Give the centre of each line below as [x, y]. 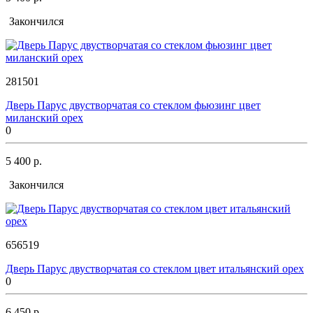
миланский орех [44, 117]
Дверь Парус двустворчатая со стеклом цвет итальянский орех [155, 268]
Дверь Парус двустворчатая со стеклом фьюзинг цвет [133, 105]
